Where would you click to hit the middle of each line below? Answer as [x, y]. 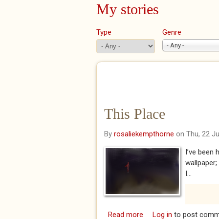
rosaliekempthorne [144, 134]
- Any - [175, 45]
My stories [128, 9]
